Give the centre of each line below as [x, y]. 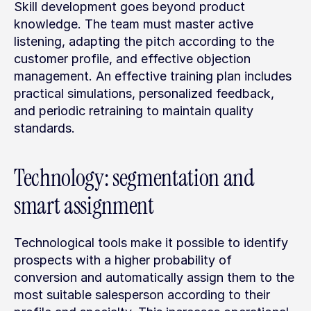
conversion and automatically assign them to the [154, 277]
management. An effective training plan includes [153, 76]
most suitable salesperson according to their [142, 295]
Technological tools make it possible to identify [151, 243]
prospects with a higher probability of [123, 260]
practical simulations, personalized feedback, [144, 93]
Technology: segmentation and [134, 178]
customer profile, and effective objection [132, 59]
